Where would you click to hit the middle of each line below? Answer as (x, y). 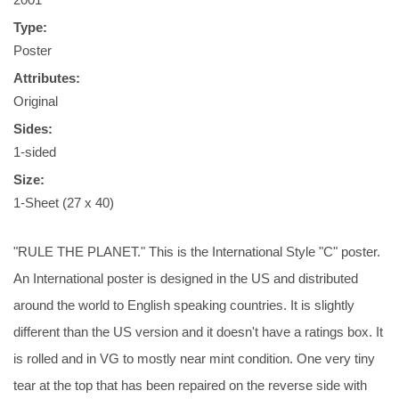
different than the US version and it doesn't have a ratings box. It (198, 332)
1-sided (35, 152)
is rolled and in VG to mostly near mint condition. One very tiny (194, 358)
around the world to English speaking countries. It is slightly (184, 305)
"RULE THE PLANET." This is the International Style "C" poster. (197, 252)
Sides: (33, 129)
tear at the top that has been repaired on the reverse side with (190, 385)
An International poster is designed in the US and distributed (186, 278)
